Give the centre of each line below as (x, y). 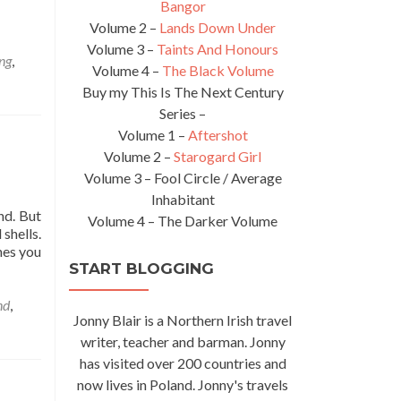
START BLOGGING (141, 269)
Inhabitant (183, 199)
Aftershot (218, 135)
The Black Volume (218, 70)
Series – (183, 113)
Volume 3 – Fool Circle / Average (183, 178)
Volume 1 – (153, 135)
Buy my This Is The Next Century (183, 92)
